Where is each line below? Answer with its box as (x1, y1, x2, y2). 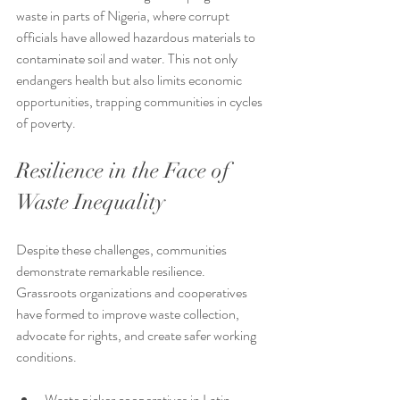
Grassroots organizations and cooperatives (16, 282, 250, 304)
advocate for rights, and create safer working (16, 325, 259, 346)
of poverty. (16, 112, 76, 134)
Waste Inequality (16, 188, 165, 216)
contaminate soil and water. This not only (16, 48, 240, 70)
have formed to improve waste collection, (16, 304, 242, 325)
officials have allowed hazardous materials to (16, 27, 258, 48)
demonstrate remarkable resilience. (16, 261, 208, 282)
